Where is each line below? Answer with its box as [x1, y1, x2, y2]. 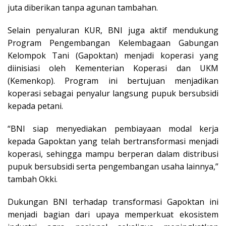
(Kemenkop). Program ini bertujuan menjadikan [8, 75, 218, 87]
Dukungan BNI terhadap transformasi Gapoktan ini [8, 196, 218, 208]
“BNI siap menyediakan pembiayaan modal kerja [8, 123, 218, 135]
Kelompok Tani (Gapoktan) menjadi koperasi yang [8, 50, 218, 62]
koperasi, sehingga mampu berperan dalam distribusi [8, 148, 218, 160]
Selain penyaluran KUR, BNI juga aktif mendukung [8, 25, 218, 36]
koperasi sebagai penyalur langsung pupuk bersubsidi [8, 88, 218, 99]
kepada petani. [8, 100, 63, 112]
